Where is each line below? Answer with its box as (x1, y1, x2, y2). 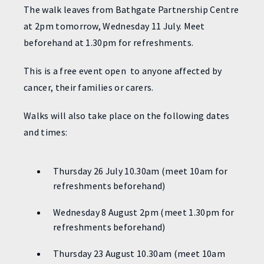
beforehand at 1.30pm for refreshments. (24, 37, 194, 48)
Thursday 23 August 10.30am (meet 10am (53, 247, 225, 259)
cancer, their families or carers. (24, 81, 154, 93)
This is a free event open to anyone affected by (24, 65, 222, 77)
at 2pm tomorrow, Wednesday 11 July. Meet (24, 20, 205, 32)
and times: (24, 126, 68, 138)
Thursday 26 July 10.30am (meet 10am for (53, 165, 228, 177)
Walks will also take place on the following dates (24, 110, 230, 121)
